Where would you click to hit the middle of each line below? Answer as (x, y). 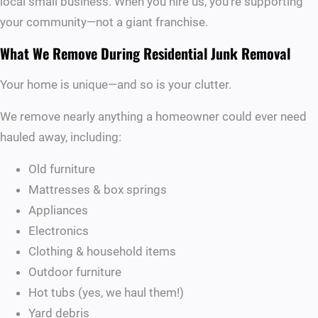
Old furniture (62, 169)
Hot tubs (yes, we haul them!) (106, 293)
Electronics (59, 231)
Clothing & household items (102, 252)
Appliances (58, 210)
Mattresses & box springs (98, 190)
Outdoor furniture (75, 272)
